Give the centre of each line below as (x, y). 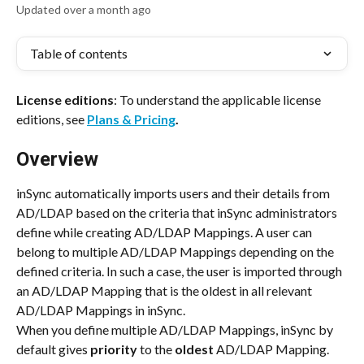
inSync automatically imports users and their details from (174, 193)
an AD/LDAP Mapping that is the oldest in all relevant (165, 291)
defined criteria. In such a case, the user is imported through (180, 271)
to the (157, 349)
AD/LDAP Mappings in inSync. (101, 310)
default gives (53, 349)
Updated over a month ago (84, 9)
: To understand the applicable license (219, 100)
